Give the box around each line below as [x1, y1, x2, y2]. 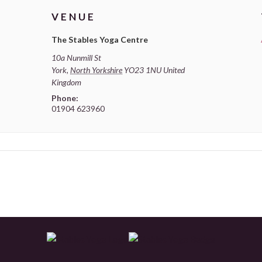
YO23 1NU [124, 64, 162, 75]
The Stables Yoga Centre [51, 34, 149, 44]
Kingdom [51, 77, 82, 87]
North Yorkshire [70, 64, 123, 75]
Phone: [51, 92, 79, 103]
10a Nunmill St [51, 52, 102, 63]
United [163, 64, 185, 75]
